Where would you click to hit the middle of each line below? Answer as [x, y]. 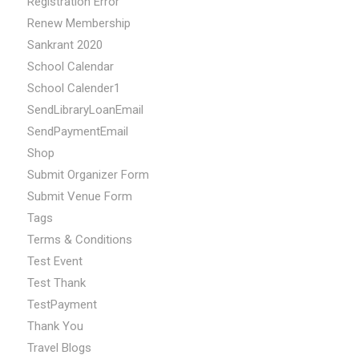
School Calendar [70, 66]
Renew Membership [79, 23]
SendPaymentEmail [77, 131]
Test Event [54, 261]
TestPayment [62, 304]
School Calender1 [73, 88]
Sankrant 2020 [65, 44]
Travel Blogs [59, 347]
